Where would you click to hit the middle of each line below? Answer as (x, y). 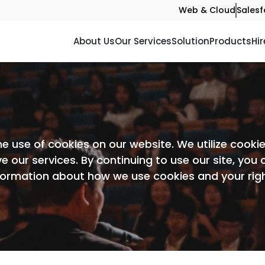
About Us (94, 41)
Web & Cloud (207, 10)
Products (230, 41)
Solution (190, 41)
